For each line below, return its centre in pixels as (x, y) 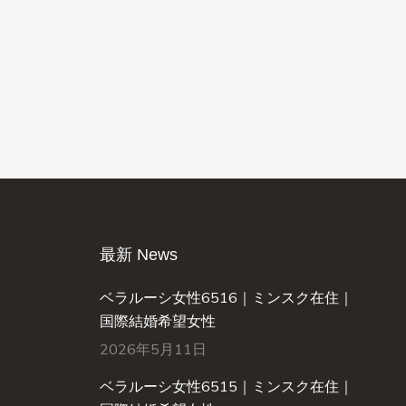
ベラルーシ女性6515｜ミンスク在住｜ (226, 386)
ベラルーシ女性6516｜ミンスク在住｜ (226, 297)
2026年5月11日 (153, 349)
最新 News (138, 255)
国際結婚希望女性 (157, 321)
